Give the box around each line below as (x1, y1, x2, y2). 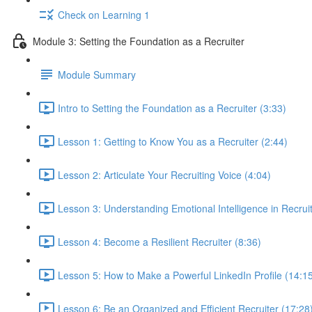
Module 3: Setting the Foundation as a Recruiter (33, 33, 244, 48)
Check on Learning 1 (58, 7, 150, 22)
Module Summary (58, 67, 136, 81)
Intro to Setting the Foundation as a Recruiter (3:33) (58, 100, 286, 115)
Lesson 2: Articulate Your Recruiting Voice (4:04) (58, 167, 271, 182)
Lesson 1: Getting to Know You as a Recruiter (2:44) (58, 134, 288, 148)
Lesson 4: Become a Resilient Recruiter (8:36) (58, 234, 261, 249)
